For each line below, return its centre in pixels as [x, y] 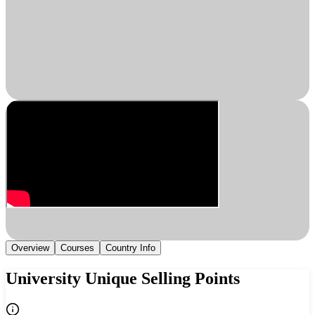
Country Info [130, 247]
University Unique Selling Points [123, 278]
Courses [77, 247]
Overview [30, 247]
